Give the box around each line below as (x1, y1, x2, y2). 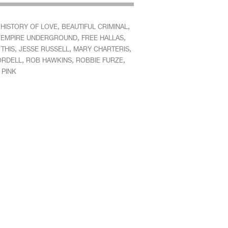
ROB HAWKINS (25, 56, 72, 64)
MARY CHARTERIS (73, 45, 129, 53)
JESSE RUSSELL (18, 45, 69, 53)
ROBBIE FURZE (75, 56, 123, 64)
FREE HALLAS (81, 34, 124, 42)
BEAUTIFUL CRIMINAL (61, 23, 128, 31)
